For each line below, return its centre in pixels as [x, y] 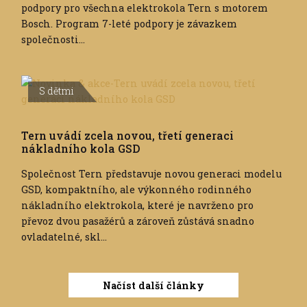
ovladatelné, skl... [64, 237]
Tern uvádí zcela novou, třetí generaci [127, 136]
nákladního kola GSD [81, 149]
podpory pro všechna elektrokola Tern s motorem [145, 8]
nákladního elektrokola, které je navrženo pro [137, 206]
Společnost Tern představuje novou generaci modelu [151, 174]
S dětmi [57, 91]
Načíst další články [153, 285]
